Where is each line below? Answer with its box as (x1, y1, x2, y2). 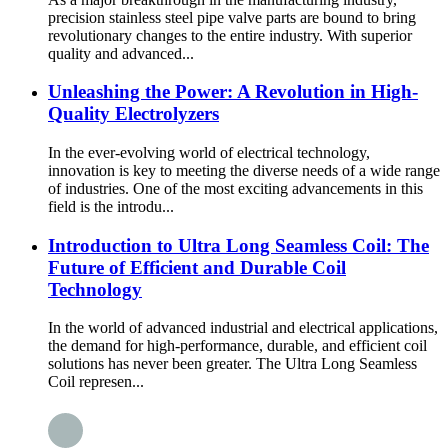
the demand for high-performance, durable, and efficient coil (48, 337, 427, 355)
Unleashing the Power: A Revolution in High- (48, 81, 418, 103)
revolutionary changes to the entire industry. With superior (48, 26, 412, 44)
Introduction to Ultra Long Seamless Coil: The (48, 234, 429, 256)
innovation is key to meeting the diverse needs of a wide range (48, 161, 440, 179)
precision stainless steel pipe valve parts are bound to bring (48, 8, 416, 26)
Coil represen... (48, 373, 144, 391)
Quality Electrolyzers (48, 103, 219, 125)
